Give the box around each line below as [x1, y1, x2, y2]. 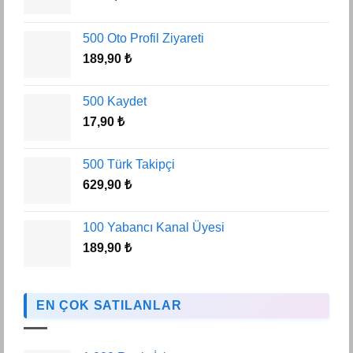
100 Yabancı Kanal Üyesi [83, 221, 225, 235]
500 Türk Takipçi [83, 158, 175, 172]
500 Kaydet [83, 95, 147, 109]
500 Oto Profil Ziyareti [83, 32, 204, 46]
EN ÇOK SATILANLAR [36, 299, 182, 313]
